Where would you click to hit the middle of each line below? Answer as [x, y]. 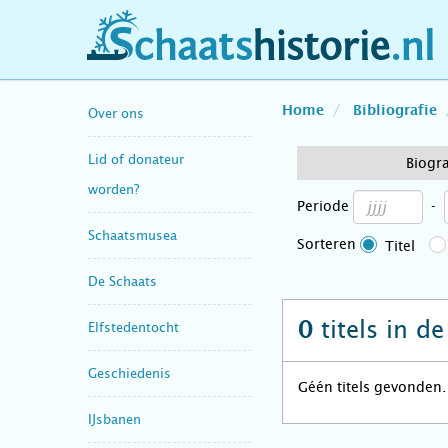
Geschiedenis [129, 373]
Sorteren [326, 244]
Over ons [116, 113]
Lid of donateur [136, 159]
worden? [113, 189]
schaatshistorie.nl [177, 53]
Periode [323, 206]
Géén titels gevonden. [372, 387]
